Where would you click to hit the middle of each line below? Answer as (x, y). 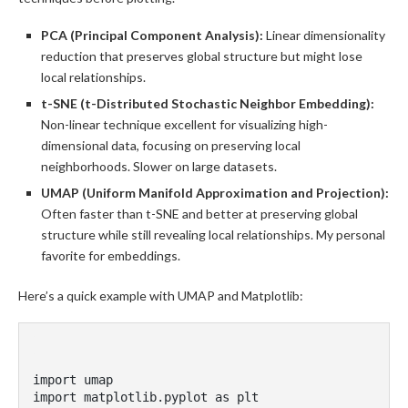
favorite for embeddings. (111, 255)
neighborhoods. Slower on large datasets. (159, 166)
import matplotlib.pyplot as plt (146, 397)
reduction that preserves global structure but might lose (202, 56)
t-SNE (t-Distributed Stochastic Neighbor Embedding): (208, 103)
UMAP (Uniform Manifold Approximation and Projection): (215, 193)
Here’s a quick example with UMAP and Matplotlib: (161, 296)
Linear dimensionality (324, 35)
